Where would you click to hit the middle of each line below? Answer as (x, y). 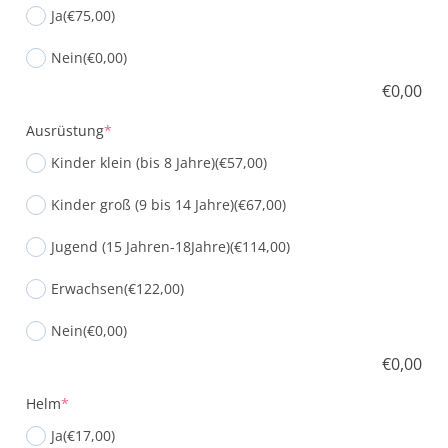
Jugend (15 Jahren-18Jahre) (140, 246)
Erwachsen (87, 288)
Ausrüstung (65, 130)
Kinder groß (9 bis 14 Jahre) (142, 204)
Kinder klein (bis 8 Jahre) (133, 162)
